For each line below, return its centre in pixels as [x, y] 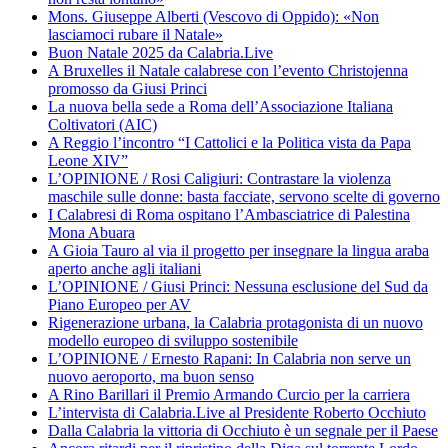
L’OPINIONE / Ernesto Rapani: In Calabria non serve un [229, 358]
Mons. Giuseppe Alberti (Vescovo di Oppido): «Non [213, 16]
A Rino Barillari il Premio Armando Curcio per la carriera [229, 394]
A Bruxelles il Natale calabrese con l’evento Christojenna [228, 70]
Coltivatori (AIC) [102, 124]
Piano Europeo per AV [119, 304]
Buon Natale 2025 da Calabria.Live [160, 52]
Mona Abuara [91, 232]
